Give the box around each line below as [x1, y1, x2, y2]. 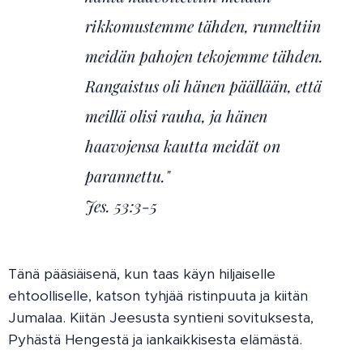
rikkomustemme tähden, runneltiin [85, 15, 321, 37]
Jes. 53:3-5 [85, 195, 157, 217]
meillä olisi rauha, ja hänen [85, 105, 267, 127]
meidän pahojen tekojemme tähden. [85, 45, 323, 67]
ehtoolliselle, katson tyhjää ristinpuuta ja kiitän [8, 287, 308, 305]
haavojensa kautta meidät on [85, 135, 280, 157]
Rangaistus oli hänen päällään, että [85, 75, 322, 97]
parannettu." [85, 165, 170, 187]
